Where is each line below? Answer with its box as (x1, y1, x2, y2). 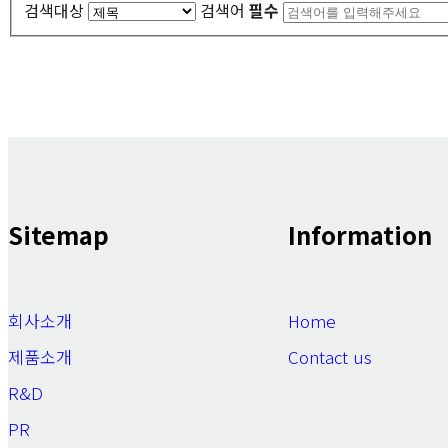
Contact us (288, 343, 372, 369)
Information (288, 216, 432, 252)
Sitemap (8, 216, 109, 252)
